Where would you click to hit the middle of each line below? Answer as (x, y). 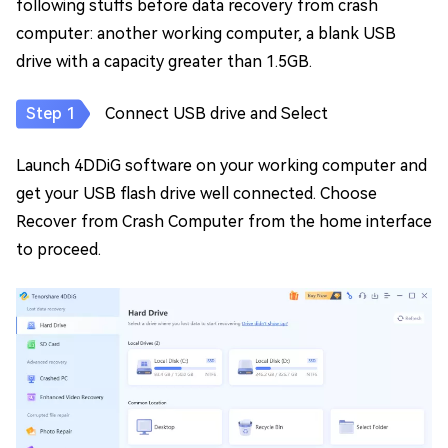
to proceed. (58, 249)
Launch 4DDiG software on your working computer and (221, 165)
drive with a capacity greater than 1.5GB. (164, 61)
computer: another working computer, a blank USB (206, 33)
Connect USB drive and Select (216, 113)
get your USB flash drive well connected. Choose (196, 193)
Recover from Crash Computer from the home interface (224, 221)
